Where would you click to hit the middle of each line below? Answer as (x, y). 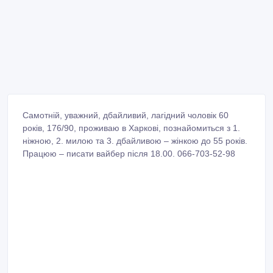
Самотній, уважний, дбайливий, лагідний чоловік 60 (126, 115)
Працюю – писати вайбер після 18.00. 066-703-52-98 (129, 154)
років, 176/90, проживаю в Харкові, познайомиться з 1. (131, 128)
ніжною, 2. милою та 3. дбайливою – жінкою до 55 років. (135, 141)
